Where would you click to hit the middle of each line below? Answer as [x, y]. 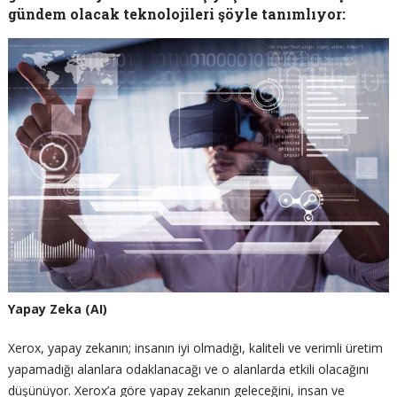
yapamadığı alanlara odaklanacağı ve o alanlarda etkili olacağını [188, 369]
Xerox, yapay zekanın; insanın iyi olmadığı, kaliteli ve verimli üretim [195, 347]
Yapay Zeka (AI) [57, 308]
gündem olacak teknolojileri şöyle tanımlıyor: [176, 14]
